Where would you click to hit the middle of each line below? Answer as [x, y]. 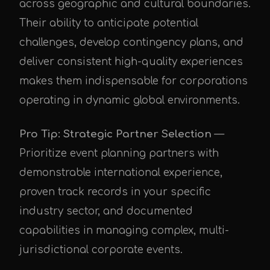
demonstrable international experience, [121, 173]
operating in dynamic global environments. [130, 101]
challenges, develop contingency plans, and [131, 43]
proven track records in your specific [115, 192]
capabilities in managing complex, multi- [124, 231]
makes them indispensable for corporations [133, 81]
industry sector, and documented [106, 212]
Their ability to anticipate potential [109, 24]
